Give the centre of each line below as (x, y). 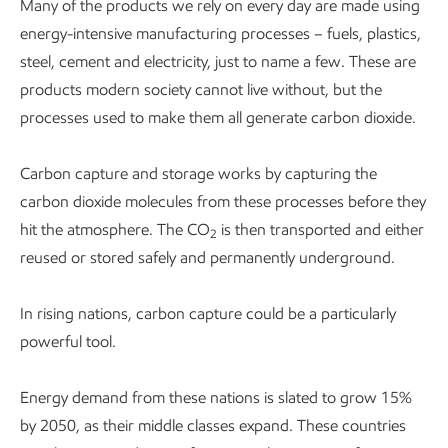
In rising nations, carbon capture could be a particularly (208, 313)
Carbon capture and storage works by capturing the (198, 173)
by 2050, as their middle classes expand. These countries (213, 425)
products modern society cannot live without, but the (201, 89)
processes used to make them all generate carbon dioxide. (218, 117)
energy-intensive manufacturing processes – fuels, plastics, (220, 33)
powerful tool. (68, 341)
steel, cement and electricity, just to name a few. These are (218, 61)
